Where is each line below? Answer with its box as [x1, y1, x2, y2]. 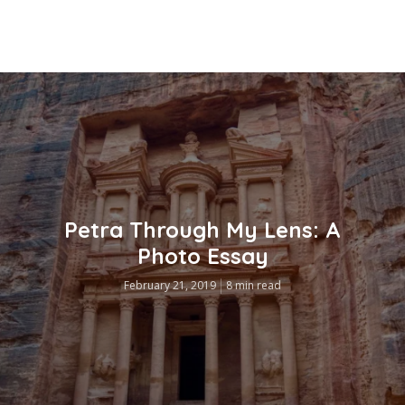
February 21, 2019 [124, 278, 216, 294]
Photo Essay [137, 242, 268, 270]
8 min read [226, 278, 281, 294]
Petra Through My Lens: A [64, 216, 341, 244]
